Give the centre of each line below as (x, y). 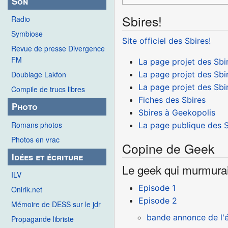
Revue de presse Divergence (58, 49)
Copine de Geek (168, 148)
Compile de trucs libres (48, 89)
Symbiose (27, 34)
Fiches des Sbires (172, 99)
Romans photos (37, 124)
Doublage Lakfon (39, 75)
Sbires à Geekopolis (177, 112)
